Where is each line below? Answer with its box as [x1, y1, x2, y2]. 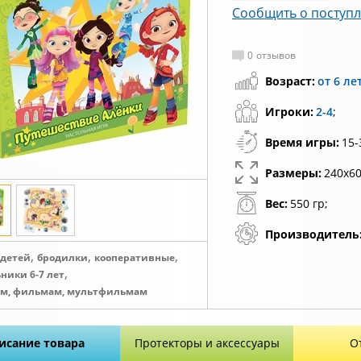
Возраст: [265, 73, 315, 89]
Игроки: [265, 104, 313, 119]
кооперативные [94, 251, 175, 264]
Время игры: [265, 135, 339, 150]
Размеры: [265, 165, 322, 180]
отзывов [256, 48, 296, 62]
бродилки [37, 251, 88, 264]
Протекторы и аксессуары [134, 335, 280, 351]
